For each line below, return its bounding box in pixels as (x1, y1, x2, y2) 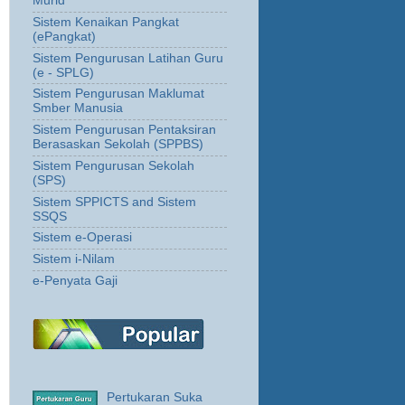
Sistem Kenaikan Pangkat (33, 14, 179, 29)
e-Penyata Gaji (33, 273, 118, 287)
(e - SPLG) (33, 65, 94, 80)
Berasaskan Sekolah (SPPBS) (33, 137, 203, 152)
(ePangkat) (33, 29, 96, 43)
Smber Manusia (33, 101, 123, 116)
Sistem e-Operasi (33, 231, 132, 245)
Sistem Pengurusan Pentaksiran (33, 123, 216, 137)
